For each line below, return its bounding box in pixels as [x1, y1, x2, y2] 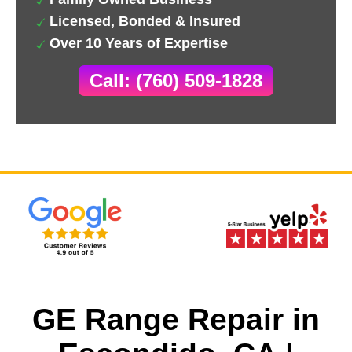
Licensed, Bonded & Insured [49, 13, 240, 29]
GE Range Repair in [32, 302, 320, 336]
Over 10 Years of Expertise [49, 35, 228, 51]
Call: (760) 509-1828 [90, 70, 262, 91]
